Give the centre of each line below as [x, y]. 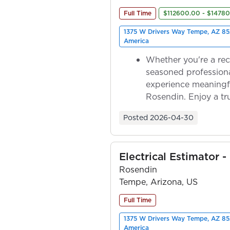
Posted [136, 117]
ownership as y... [179, 109]
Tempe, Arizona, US [158, 181]
